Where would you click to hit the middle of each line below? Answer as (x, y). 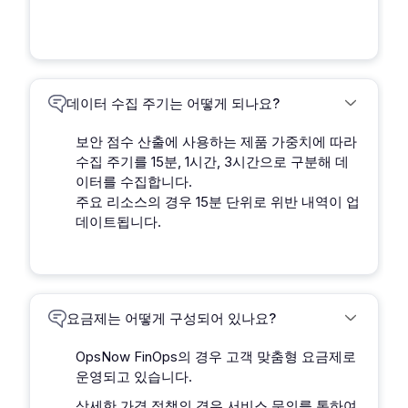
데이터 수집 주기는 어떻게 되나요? (173, 103)
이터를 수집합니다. (134, 182)
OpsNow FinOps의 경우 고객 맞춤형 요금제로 (216, 357)
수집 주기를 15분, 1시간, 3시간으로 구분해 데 (212, 162)
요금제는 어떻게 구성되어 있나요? (171, 318)
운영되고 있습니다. (134, 377)
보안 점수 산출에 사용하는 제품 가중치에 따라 (216, 142)
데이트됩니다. (118, 222)
